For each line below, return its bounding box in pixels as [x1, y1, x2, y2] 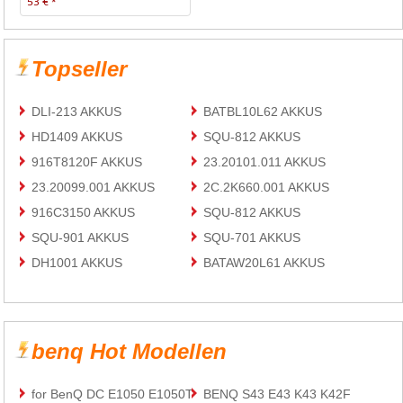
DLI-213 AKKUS [31, 104, 122, 120]
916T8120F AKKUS [31, 155, 143, 170]
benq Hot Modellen [31, 339, 228, 364]
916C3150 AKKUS [31, 205, 136, 220]
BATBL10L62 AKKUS [203, 104, 323, 120]
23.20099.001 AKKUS [31, 180, 156, 195]
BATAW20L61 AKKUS [203, 255, 326, 271]
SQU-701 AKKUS [203, 230, 301, 246]
